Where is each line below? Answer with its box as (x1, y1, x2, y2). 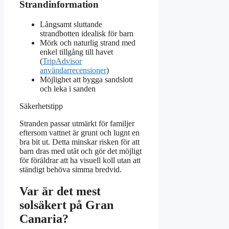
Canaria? (19, 212, 68, 225)
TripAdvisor (42, 57, 82, 66)
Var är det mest (19, 184, 101, 198)
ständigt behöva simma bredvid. (19, 165, 122, 174)
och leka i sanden (40, 84, 96, 94)
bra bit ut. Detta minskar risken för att (19, 138, 140, 147)
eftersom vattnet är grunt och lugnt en (19, 128, 140, 138)
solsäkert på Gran (19, 198, 113, 212)
